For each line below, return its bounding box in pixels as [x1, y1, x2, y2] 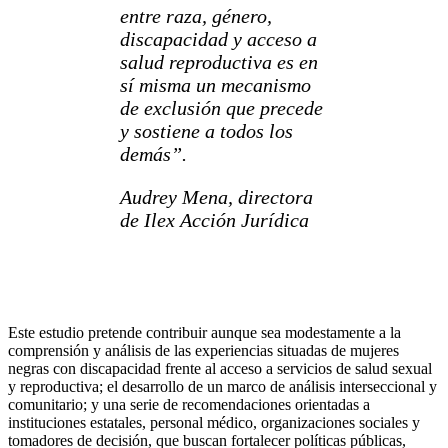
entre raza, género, [120, 5, 272, 28]
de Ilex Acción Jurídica [120, 209, 309, 232]
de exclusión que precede [120, 97, 323, 120]
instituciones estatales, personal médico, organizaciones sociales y [8, 414, 420, 432]
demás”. [120, 143, 187, 166]
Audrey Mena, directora [120, 186, 313, 209]
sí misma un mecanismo [120, 74, 311, 97]
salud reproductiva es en [120, 51, 318, 74]
